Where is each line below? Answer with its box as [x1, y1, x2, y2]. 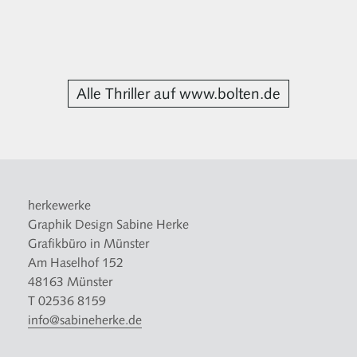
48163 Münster [28, 273, 112, 289]
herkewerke [28, 197, 91, 213]
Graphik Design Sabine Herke [28, 216, 189, 232]
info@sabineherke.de [28, 312, 142, 328]
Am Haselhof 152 [28, 254, 124, 270]
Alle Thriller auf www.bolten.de [76, 84, 280, 103]
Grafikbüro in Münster [28, 235, 149, 251]
